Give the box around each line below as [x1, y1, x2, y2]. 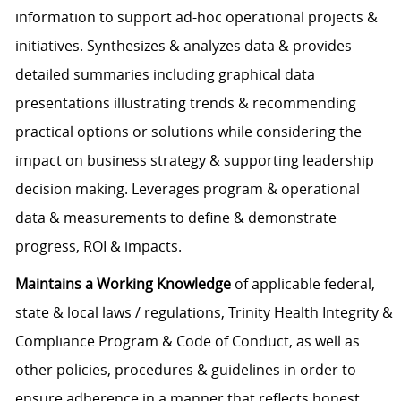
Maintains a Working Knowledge [14, 274, 231, 294]
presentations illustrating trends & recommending [14, 93, 356, 114]
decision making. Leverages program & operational [14, 179, 360, 200]
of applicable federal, [230, 274, 375, 294]
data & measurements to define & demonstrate [14, 208, 337, 228]
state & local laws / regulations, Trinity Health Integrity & [14, 303, 393, 323]
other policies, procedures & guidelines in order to [14, 360, 356, 380]
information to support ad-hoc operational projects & [14, 7, 378, 28]
